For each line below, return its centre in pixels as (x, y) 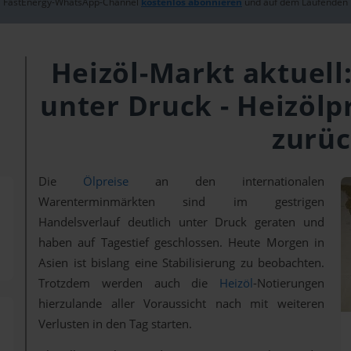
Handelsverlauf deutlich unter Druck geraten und (181, 223)
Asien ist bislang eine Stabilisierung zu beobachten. (181, 263)
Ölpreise (106, 182)
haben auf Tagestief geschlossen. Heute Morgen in (181, 243)
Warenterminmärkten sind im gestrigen (181, 202)
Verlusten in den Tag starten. (115, 324)
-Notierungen (289, 284)
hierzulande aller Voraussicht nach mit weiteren (181, 304)
